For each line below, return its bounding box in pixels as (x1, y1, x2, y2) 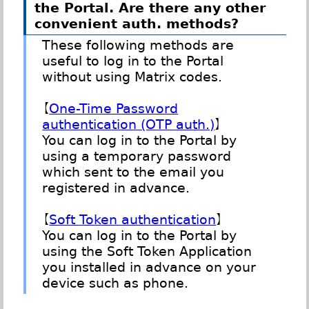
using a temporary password (42, 148, 232, 165)
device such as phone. (42, 275, 189, 292)
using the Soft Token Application (42, 243, 252, 260)
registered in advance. (42, 180, 190, 197)
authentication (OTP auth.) (42, 117, 215, 133)
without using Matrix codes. (42, 69, 223, 86)
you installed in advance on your (42, 259, 257, 276)
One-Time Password (49, 101, 179, 117)
